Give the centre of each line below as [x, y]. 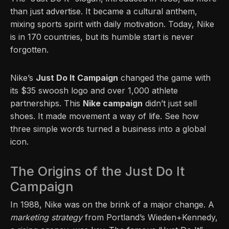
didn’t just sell [170, 104]
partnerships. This [47, 104]
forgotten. [29, 50]
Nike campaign [113, 104]
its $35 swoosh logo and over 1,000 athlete [94, 91]
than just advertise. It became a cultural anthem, [104, 12]
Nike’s [23, 78]
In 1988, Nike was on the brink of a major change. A [112, 205]
